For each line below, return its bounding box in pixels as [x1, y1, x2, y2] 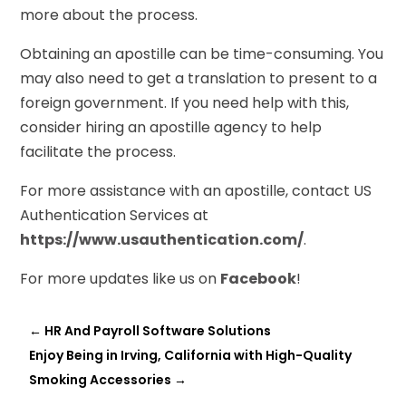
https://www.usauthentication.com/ [20, 228, 304, 250]
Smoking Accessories [29, 370, 172, 389]
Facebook [220, 267, 297, 289]
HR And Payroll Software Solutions [44, 321, 272, 340]
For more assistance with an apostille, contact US [20, 179, 372, 201]
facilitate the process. [20, 140, 177, 162]
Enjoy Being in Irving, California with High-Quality [29, 345, 353, 364]
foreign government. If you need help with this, [20, 92, 350, 113]
